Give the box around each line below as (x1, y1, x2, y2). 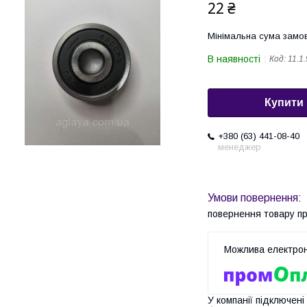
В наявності (208, 53, 260, 64)
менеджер (218, 142, 261, 153)
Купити (265, 97, 304, 109)
